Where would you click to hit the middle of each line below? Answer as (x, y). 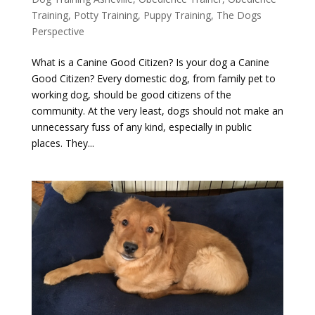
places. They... (63, 143)
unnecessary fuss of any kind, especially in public (141, 127)
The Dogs (239, 15)
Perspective (58, 31)
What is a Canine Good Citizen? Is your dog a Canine (150, 62)
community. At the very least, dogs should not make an (157, 110)
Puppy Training (177, 15)
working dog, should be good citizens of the (131, 94)
